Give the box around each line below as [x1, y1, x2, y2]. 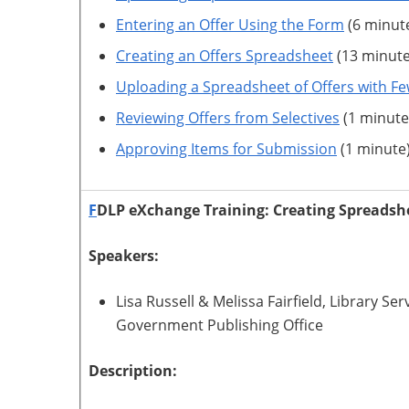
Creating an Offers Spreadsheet [116, 46, 333, 66]
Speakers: [89, 246, 163, 266]
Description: [89, 361, 177, 381]
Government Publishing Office [116, 315, 323, 335]
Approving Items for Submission [116, 139, 337, 159]
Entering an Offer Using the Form [116, 15, 344, 35]
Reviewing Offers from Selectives [116, 108, 340, 128]
